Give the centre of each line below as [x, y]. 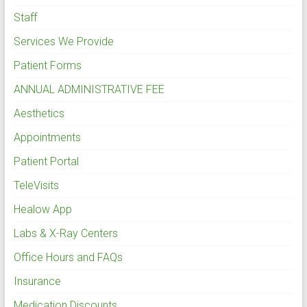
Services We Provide [63, 41]
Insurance [37, 281]
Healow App [42, 209]
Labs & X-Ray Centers [65, 233]
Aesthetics [39, 113]
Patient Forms [47, 65]
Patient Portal [46, 161]
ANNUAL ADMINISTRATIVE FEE [89, 89]
